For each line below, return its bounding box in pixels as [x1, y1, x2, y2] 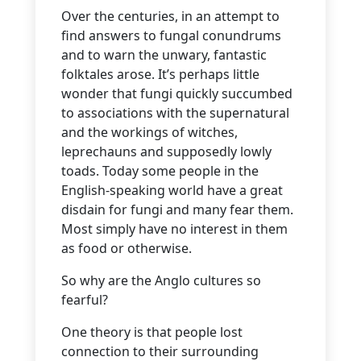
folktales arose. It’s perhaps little [61, 65, 259, 84]
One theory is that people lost [61, 323, 243, 342]
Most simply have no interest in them [61, 220, 288, 239]
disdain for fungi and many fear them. [61, 201, 293, 219]
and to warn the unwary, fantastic [61, 46, 267, 64]
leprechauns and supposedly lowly [61, 143, 272, 161]
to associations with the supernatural [61, 104, 289, 122]
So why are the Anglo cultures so [61, 272, 261, 290]
